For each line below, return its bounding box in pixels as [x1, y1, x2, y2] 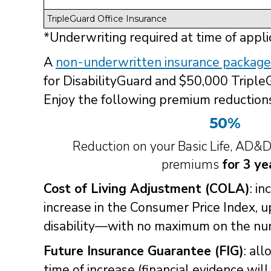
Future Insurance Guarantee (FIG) [44, 242, 244, 260]
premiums [161, 155, 222, 173]
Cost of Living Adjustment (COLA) [44, 180, 250, 197]
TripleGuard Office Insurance [47, 13, 167, 24]
